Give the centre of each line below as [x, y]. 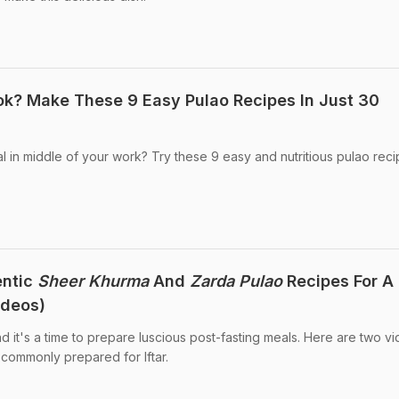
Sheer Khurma [93, 281]
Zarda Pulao [236, 281]
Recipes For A [338, 281]
